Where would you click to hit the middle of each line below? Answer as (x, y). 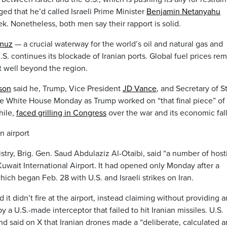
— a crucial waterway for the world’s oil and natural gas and (118, 44)
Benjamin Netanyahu (183, 12)
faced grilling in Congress (61, 113)
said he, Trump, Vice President (67, 89)
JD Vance (140, 89)
